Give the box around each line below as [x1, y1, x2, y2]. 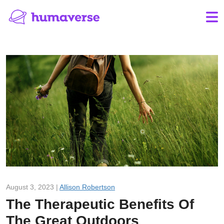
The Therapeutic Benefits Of [6, 196, 194, 212]
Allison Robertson [59, 182, 115, 191]
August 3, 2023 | [6, 182, 59, 191]
